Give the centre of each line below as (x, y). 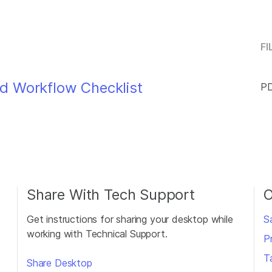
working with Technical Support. (97, 234)
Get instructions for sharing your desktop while (130, 219)
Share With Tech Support (111, 195)
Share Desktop (59, 263)
